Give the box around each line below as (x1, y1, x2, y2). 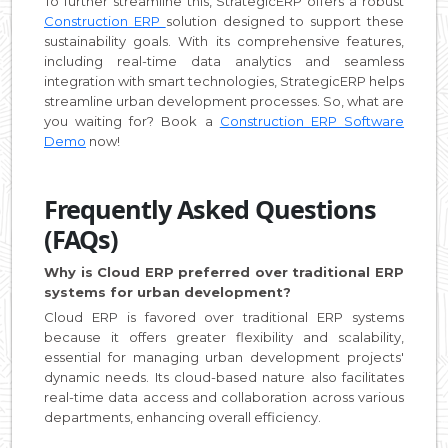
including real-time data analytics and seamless (44, 53, 404, 69)
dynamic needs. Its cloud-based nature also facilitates (44, 369, 404, 385)
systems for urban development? (44, 284, 291, 300)
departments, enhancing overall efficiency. (44, 409, 321, 425)
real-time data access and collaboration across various (44, 389, 404, 405)
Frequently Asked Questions (44, 192, 376, 226)
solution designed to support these (165, 13, 405, 29)
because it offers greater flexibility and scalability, (44, 329, 404, 345)
